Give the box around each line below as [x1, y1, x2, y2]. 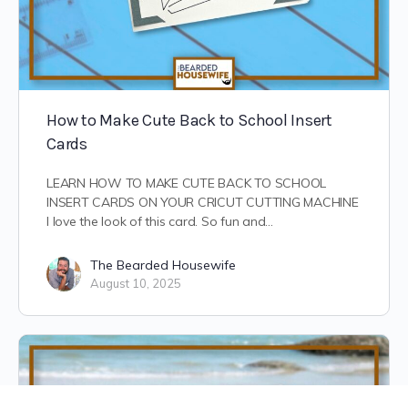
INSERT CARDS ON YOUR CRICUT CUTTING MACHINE [46, 194, 359, 211]
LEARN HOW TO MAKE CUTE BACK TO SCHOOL [46, 175, 327, 192]
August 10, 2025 [90, 276, 181, 291]
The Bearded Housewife [90, 257, 236, 274]
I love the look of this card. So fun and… [46, 213, 274, 230]
